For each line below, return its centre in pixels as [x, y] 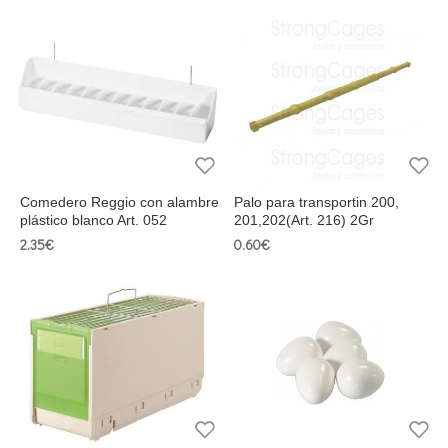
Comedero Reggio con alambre [119, 202]
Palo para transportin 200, [316, 202]
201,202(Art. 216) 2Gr [303, 220]
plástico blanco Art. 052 [93, 220]
